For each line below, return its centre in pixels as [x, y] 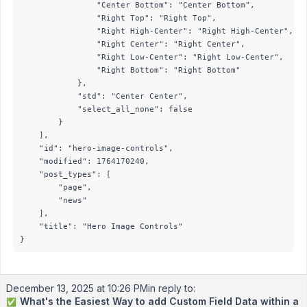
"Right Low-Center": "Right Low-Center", [152, 57]
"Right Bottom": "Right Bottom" [130, 70]
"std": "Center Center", [104, 96]
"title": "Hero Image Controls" [101, 226]
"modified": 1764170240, [85, 161]
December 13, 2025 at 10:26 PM [77, 288]
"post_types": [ [65, 174]
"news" [53, 200]
